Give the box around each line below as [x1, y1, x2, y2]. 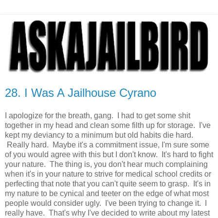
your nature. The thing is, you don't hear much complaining [5, 160, 208, 169]
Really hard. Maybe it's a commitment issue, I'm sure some [5, 141, 209, 149]
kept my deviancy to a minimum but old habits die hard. [5, 131, 193, 140]
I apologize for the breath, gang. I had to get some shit [5, 111, 190, 120]
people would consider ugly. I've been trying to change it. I [5, 199, 207, 208]
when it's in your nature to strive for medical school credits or [5, 170, 211, 179]
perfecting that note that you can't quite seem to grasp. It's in [5, 180, 211, 188]
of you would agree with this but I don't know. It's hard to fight [5, 150, 213, 159]
